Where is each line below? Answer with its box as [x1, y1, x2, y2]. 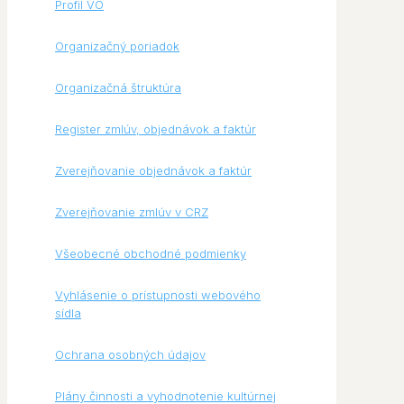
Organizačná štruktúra [55, 80, 181, 96]
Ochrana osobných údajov [55, 347, 206, 363]
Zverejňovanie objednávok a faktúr [55, 163, 252, 179]
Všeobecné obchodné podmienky [55, 246, 246, 262]
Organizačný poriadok [55, 39, 179, 54]
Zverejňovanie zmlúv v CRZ [55, 205, 208, 220]
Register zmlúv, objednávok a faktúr [55, 122, 256, 137]
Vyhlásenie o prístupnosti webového [55, 288, 261, 303]
